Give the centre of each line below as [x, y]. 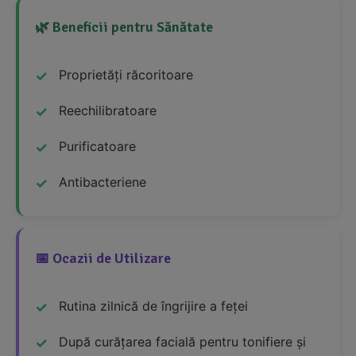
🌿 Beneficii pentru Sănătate [124, 27]
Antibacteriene [103, 182]
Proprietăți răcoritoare [126, 75]
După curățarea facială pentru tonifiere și [182, 342]
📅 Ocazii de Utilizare [103, 259]
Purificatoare [97, 147]
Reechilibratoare [108, 111]
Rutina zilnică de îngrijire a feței [153, 306]
